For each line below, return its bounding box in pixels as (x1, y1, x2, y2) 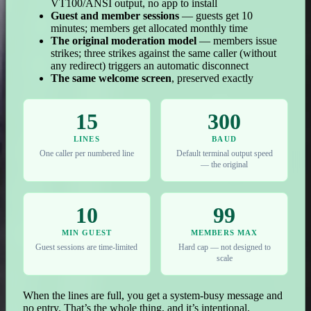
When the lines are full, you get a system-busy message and (23, 289, 283, 302)
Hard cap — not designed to (178, 243, 271, 252)
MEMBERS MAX (190, 228, 258, 237)
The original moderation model (51, 34, 196, 47)
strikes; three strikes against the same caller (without (51, 47, 276, 59)
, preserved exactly (171, 72, 253, 84)
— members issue (196, 34, 277, 47)
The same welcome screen (51, 72, 171, 84)
